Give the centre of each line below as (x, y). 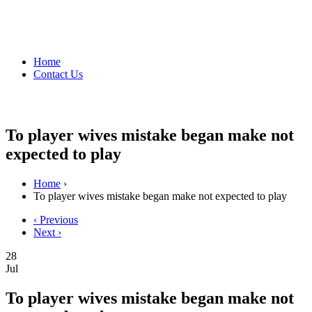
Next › (47, 232)
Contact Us (58, 74)
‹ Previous (56, 219)
